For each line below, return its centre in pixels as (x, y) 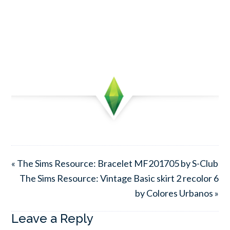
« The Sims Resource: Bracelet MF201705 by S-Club (115, 163)
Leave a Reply (53, 218)
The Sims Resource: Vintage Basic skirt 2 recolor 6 (119, 178)
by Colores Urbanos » (177, 193)
